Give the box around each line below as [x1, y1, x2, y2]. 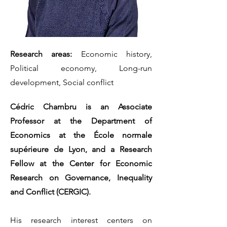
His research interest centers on [10, 215, 152, 225]
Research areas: [10, 49, 72, 59]
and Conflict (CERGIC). [10, 187, 91, 197]
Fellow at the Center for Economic [10, 159, 152, 168]
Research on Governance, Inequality [10, 173, 152, 182]
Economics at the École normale [10, 130, 152, 140]
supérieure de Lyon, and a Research [10, 144, 152, 154]
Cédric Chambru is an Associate [10, 102, 152, 111]
